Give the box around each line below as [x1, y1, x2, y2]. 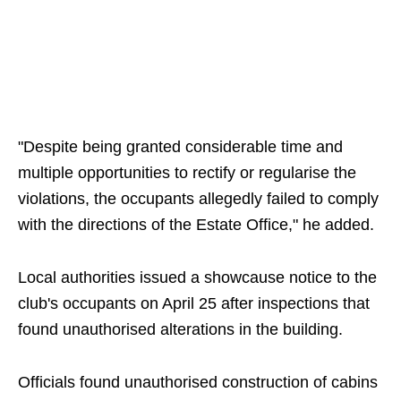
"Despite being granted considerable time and [18, 138, 343, 156]
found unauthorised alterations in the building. [18, 320, 343, 338]
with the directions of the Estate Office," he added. [18, 216, 374, 234]
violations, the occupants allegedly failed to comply [18, 190, 379, 208]
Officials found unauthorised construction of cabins [18, 373, 378, 391]
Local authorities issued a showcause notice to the [18, 269, 377, 286]
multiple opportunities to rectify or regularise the [18, 164, 356, 182]
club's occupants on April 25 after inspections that [18, 294, 370, 312]
